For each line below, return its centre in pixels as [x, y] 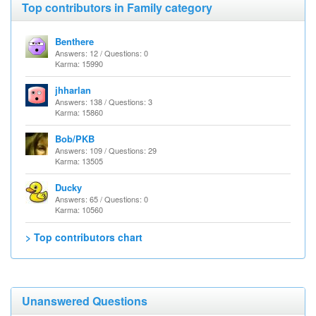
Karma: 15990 [79, 63]
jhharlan [73, 90]
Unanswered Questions [85, 301]
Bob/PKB [75, 139]
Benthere [74, 41]
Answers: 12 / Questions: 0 [102, 53]
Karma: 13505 [79, 161]
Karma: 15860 [79, 112]
